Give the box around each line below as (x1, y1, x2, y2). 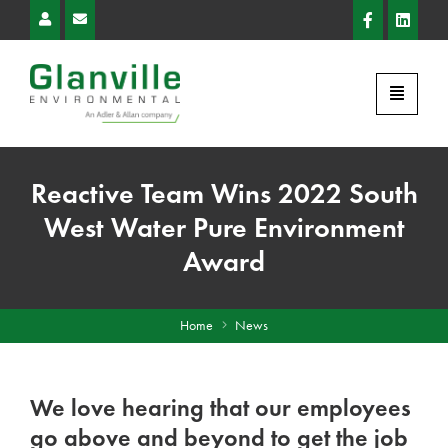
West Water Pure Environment (43, 209, 405, 245)
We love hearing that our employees (30, 392, 411, 422)
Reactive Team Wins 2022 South (30, 175, 418, 211)
